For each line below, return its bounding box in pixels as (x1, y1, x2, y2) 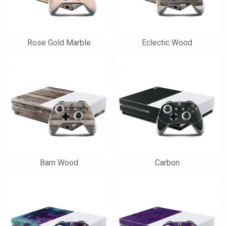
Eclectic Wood (142, 38, 192, 47)
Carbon (154, 158, 180, 167)
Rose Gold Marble (27, 38, 91, 47)
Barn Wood (40, 158, 78, 167)
